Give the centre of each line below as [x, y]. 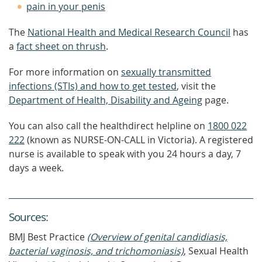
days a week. [36, 168]
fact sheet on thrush [61, 46]
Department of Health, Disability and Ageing [106, 100]
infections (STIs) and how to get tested [93, 86]
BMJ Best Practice [48, 237]
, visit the [196, 86]
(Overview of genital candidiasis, [157, 237]
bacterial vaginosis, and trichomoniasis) [96, 251]
